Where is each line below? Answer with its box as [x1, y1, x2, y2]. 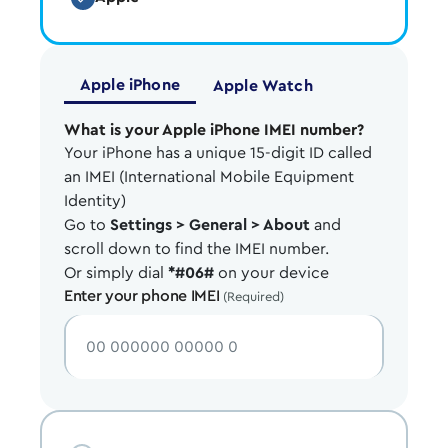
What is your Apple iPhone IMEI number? [64, 122, 364, 138]
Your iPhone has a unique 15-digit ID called [64, 145, 372, 161]
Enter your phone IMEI [64, 288, 220, 304]
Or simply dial [64, 265, 168, 281]
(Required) [223, 290, 285, 303]
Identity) [64, 193, 126, 209]
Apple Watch [212, 78, 313, 94]
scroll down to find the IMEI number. [64, 241, 329, 257]
